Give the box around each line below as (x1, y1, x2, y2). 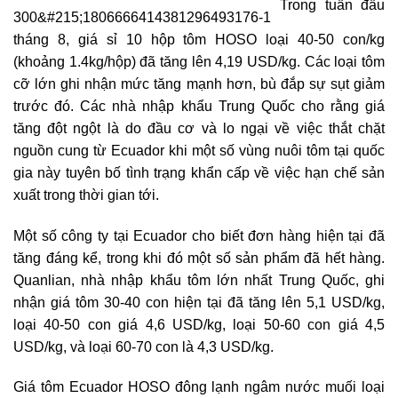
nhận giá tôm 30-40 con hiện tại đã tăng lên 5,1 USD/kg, (13, 294, 385, 310)
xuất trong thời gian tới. (13, 187, 159, 203)
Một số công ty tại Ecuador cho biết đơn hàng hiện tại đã (13, 227, 385, 243)
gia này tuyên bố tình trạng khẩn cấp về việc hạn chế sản (13, 164, 385, 180)
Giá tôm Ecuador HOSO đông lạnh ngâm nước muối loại (13, 379, 385, 395)
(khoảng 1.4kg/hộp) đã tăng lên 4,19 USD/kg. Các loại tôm (13, 53, 385, 69)
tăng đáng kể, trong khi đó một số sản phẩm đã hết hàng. (13, 250, 385, 266)
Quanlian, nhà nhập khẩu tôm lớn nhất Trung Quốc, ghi (13, 272, 385, 288)
